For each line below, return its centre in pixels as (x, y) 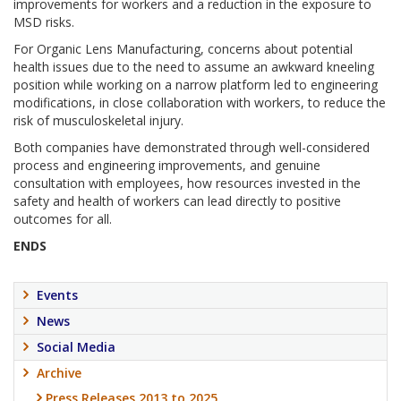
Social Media (76, 347)
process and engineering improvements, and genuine (167, 165)
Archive (59, 373)
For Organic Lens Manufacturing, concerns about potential (183, 49)
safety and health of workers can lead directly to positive (177, 201)
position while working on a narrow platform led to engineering (196, 85)
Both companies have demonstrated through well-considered (192, 147)
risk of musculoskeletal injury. (98, 120)
